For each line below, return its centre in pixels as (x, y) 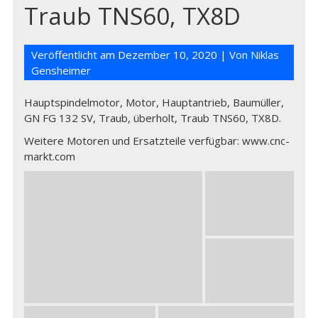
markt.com (50, 156)
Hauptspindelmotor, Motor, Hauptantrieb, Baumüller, (154, 102)
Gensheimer (61, 70)
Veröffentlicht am (75, 55)
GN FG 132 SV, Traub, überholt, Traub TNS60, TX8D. (153, 118)
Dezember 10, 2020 (168, 55)
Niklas (265, 55)
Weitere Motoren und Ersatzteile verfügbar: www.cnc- (157, 141)
